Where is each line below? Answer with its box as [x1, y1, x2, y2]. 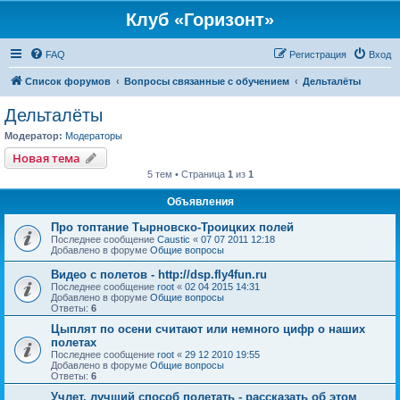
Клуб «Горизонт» [126, 10, 274, 29]
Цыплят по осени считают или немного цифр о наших [51, 321, 365, 336]
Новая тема [12, 149, 80, 166]
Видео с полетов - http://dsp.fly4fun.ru [51, 267, 267, 281]
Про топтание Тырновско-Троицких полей [51, 220, 294, 234]
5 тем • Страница [146, 168, 228, 179]
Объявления [166, 195, 234, 208]
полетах [51, 335, 96, 349]
